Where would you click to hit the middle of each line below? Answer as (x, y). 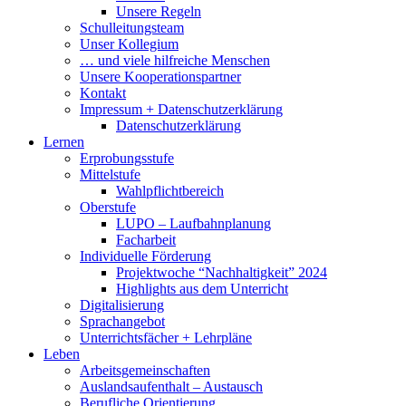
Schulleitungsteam (132, 28)
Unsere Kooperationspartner (160, 77)
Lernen (64, 142)
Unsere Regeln (159, 12)
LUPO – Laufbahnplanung (193, 224)
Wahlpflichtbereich (170, 191)
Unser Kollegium (129, 44)
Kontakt (103, 93)
